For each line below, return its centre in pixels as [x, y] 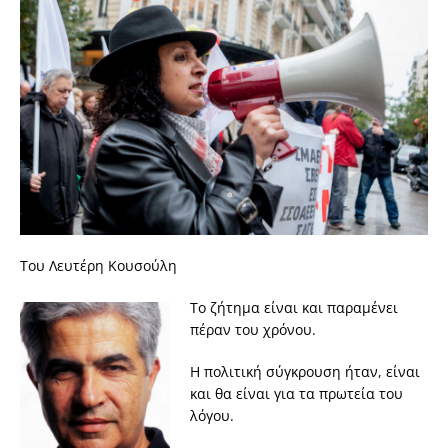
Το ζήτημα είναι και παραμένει [294, 307]
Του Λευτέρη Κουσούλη [98, 265]
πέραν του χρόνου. [253, 329]
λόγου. [212, 415]
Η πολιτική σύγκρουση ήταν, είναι [305, 371]
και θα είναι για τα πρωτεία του [296, 393]
